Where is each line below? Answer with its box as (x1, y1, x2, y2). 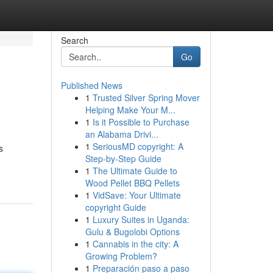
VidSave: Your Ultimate (92, 189, 181, 201)
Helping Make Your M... (85, 104, 175, 116)
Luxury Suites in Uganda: (92, 213, 190, 225)
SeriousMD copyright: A (92, 140, 183, 152)
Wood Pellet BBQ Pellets (85, 177, 180, 189)
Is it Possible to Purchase (92, 116, 190, 128)
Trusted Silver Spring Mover (92, 91, 200, 104)
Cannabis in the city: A (92, 238, 179, 250)
